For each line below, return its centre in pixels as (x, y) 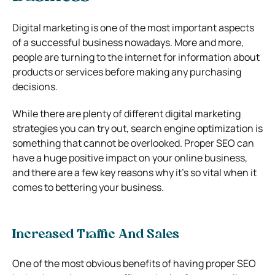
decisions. (35, 86)
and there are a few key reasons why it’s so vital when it (134, 172)
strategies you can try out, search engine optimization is (137, 128)
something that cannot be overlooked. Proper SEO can (133, 143)
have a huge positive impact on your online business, (130, 157)
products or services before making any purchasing (127, 72)
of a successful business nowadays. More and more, (128, 42)
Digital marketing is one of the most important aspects (133, 27)
